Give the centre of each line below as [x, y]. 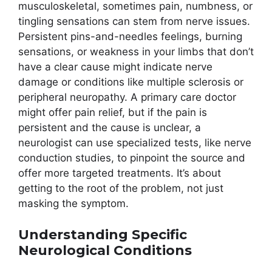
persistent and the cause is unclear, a [110, 128]
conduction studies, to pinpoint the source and [132, 158]
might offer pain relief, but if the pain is [113, 113]
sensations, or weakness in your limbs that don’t [136, 52]
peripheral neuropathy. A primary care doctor [127, 97]
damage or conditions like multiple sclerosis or [131, 82]
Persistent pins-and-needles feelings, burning [130, 37]
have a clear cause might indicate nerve [115, 67]
